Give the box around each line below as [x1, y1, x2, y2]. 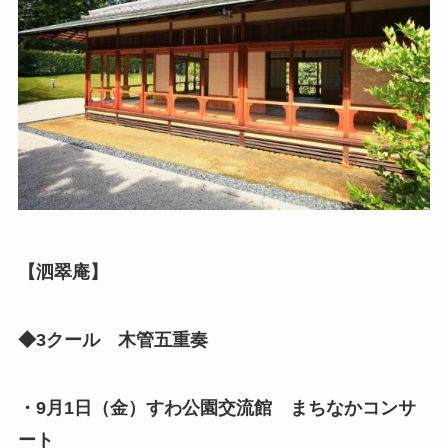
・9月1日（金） [17, 397, 146, 418]
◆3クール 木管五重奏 [17, 329, 208, 350]
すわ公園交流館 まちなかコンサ [145, 397, 416, 418]
